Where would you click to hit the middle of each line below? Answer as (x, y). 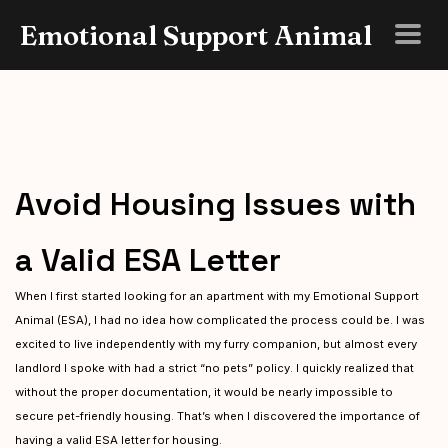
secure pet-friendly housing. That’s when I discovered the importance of (217, 416)
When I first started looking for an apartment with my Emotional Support (217, 296)
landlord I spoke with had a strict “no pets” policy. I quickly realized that (214, 368)
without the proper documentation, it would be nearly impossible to (204, 392)
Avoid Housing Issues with (215, 204)
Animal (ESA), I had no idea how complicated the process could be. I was (220, 320)
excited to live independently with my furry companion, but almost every (216, 344)
